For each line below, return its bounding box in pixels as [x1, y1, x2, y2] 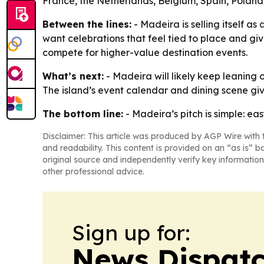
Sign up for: [72, 219, 190, 246]
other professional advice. [42, 166, 144, 177]
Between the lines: [42, 18, 131, 30]
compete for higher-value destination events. [42, 46, 247, 58]
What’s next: [42, 70, 104, 82]
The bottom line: [42, 107, 123, 120]
